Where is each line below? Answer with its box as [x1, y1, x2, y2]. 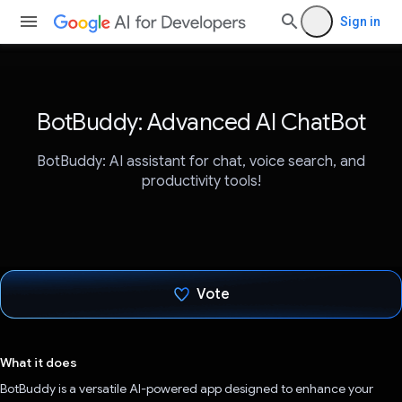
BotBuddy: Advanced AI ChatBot [36, 108, 366, 136]
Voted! [190, 334, 236, 353]
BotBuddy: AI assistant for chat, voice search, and [37, 153, 365, 171]
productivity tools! [141, 172, 261, 191]
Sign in [340, 14, 380, 29]
